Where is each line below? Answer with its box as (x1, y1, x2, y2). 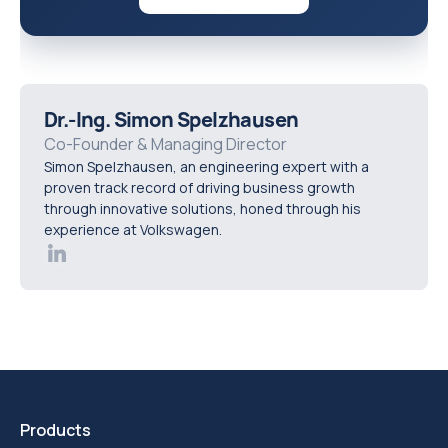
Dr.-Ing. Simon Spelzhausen (44, 107, 299, 133)
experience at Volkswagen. (44, 220, 222, 239)
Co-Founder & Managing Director (44, 133, 287, 155)
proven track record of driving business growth (44, 178, 355, 197)
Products (20, 419, 91, 441)
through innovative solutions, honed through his (44, 199, 361, 218)
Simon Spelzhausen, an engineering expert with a (44, 157, 369, 176)
